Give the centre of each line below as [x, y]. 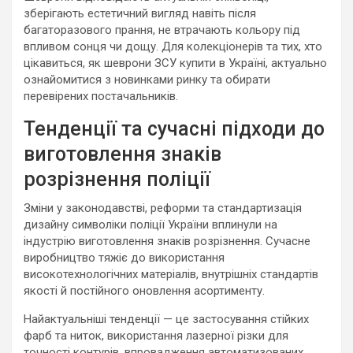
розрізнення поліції [117, 179]
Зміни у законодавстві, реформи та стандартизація [163, 208]
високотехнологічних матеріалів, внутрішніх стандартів [171, 274]
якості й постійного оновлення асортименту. [144, 291]
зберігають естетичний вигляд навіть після [140, 13]
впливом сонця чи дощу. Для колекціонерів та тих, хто [173, 46]
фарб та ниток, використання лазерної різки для [156, 336]
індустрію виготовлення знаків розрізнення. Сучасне [167, 241]
